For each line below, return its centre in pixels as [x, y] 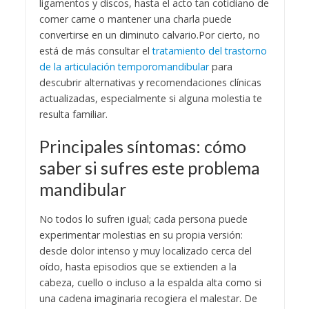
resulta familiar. [73, 114]
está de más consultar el [96, 50]
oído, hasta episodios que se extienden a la [138, 266]
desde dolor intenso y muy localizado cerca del [145, 250]
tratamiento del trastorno [209, 50]
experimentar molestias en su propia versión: [141, 235]
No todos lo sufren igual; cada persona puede [143, 219]
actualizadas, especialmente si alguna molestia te [150, 98]
